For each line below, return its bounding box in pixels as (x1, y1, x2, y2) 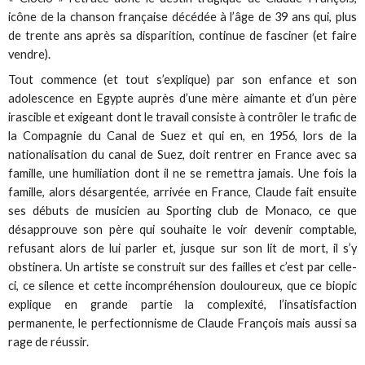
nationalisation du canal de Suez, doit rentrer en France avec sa (8, 147, 357, 162)
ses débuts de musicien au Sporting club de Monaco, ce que (8, 204, 357, 218)
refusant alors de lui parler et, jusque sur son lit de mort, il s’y (8, 241, 357, 256)
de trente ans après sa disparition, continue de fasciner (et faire (8, 28, 357, 42)
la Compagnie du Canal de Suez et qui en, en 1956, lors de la (8, 129, 357, 143)
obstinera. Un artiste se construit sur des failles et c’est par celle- (8, 260, 357, 275)
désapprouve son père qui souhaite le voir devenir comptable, (8, 222, 357, 237)
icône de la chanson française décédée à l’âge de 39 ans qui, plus (8, 9, 357, 24)
